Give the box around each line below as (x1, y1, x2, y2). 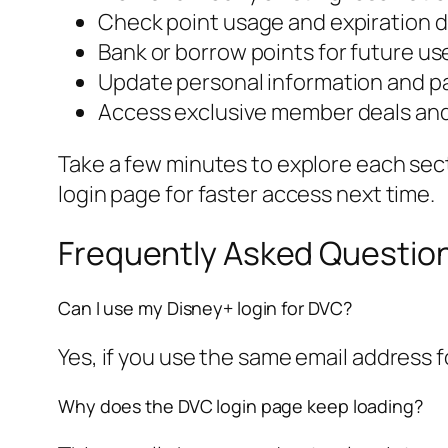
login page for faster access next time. (58, 178, 436, 209)
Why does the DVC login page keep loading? (58, 393, 423, 418)
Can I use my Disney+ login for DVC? (58, 295, 352, 320)
